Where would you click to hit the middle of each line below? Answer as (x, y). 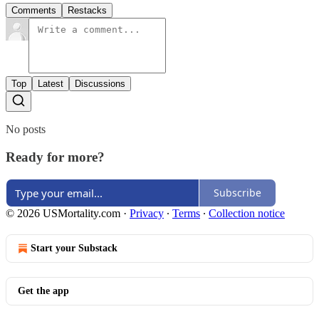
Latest (51, 84)
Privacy (147, 213)
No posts (26, 130)
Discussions (100, 84)
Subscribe (237, 193)
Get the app (43, 291)
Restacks (87, 11)
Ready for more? (55, 157)
